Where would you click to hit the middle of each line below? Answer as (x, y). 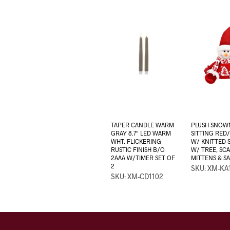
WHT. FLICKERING (136, 141)
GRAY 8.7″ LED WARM (141, 133)
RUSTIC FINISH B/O (138, 150)
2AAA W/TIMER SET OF (143, 158)
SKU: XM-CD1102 (137, 177)
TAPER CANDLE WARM (142, 125)
